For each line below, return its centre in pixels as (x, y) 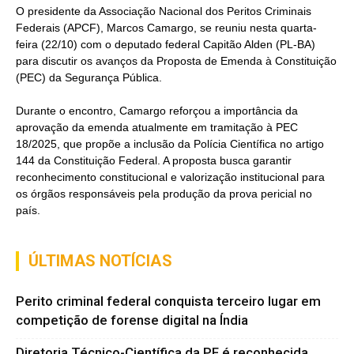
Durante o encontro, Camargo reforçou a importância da (157, 111)
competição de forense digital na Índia (132, 320)
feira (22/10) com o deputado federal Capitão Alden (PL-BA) (166, 45)
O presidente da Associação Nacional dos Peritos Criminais (164, 11)
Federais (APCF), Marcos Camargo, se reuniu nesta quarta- (166, 28)
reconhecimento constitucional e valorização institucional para (170, 177)
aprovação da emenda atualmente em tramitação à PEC (157, 128)
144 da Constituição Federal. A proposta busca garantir (154, 161)
